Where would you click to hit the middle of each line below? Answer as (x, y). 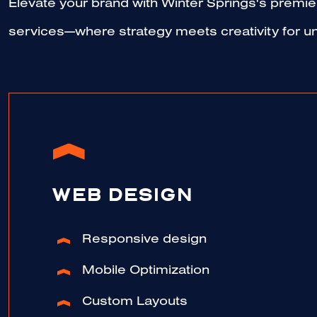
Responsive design (144, 241)
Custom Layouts (135, 303)
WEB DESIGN (122, 196)
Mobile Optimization (146, 272)
